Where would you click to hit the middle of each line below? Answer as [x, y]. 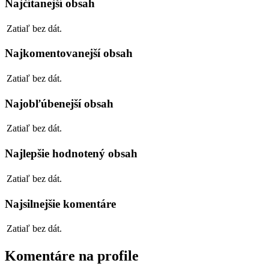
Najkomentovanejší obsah [69, 53]
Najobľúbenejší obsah [59, 103]
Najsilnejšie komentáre [60, 204]
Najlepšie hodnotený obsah [71, 154]
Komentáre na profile [72, 256]
